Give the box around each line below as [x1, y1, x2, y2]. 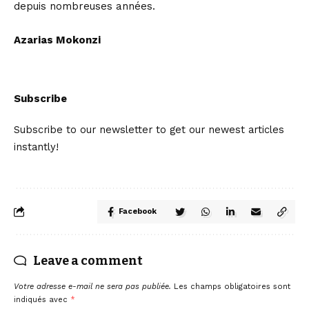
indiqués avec [14, 295, 70, 304]
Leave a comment [33, 252, 143, 268]
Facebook [119, 206, 157, 216]
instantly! [14, 140, 59, 153]
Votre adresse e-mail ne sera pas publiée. [14, 281, 171, 291]
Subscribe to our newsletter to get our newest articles [14, 123, 284, 136]
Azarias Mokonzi [14, 33, 101, 46]
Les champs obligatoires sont [174, 281, 290, 291]
